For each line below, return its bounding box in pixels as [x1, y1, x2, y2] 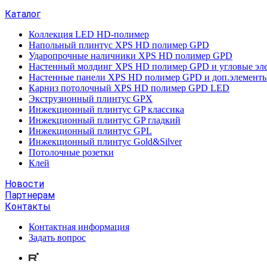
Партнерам [5, 190, 55, 201]
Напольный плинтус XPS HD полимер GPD [29, 40, 209, 50]
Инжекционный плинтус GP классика [29, 104, 184, 114]
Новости [5, 178, 44, 190]
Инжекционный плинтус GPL [29, 126, 152, 136]
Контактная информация [29, 222, 129, 232]
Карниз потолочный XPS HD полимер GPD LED [29, 83, 229, 93]
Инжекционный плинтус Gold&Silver [29, 136, 182, 147]
